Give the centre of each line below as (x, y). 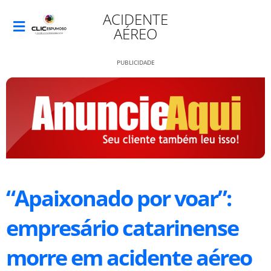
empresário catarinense (122, 227)
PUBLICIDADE (135, 62)
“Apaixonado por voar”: (119, 198)
